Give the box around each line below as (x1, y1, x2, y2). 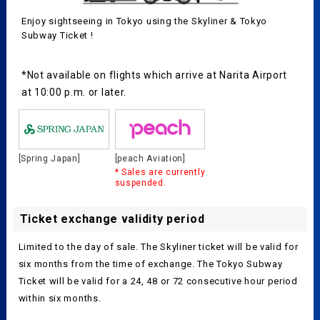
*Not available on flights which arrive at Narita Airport (21, 69, 288, 81)
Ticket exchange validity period (19, 211, 205, 226)
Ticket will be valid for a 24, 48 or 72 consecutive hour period (18, 275, 298, 286)
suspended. (114, 177, 166, 188)
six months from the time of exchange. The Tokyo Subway (18, 258, 283, 269)
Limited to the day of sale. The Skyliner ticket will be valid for (18, 241, 299, 252)
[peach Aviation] (114, 153, 186, 164)
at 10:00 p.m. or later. (21, 86, 127, 98)
